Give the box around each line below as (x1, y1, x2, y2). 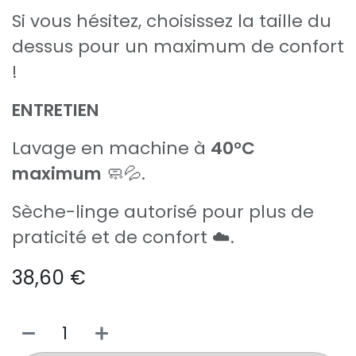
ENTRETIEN (12, 97, 99, 122)
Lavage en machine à (12, 135, 211, 161)
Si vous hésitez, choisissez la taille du (12, 8, 331, 33)
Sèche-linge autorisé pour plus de (12, 199, 314, 224)
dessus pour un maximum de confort (12, 33, 344, 59)
